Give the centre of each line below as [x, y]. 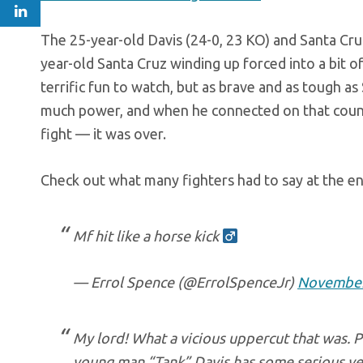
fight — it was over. [103, 134]
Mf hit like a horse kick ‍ [147, 236]
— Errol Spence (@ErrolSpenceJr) [185, 282]
